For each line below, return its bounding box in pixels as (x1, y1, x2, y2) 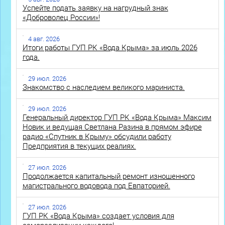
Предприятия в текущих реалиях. (22, 142, 136, 151)
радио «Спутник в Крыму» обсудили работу (22, 132, 171, 142)
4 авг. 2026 (28, 35, 60, 43)
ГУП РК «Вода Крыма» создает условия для (22, 211, 174, 221)
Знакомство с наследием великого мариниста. (22, 83, 185, 92)
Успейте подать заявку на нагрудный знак (22, 4, 168, 13)
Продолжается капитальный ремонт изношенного (22, 172, 195, 181)
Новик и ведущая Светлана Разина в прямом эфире (22, 123, 202, 132)
